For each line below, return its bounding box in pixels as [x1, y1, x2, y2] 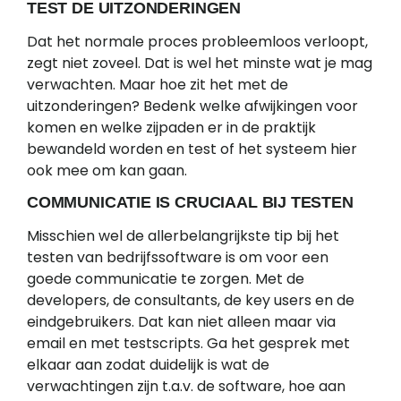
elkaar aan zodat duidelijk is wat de [27, 354, 269, 376]
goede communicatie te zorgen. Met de [27, 269, 304, 290]
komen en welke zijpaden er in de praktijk [27, 116, 316, 138]
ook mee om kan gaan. [27, 159, 187, 181]
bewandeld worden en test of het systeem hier [27, 138, 357, 159]
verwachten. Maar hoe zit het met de [27, 73, 288, 95]
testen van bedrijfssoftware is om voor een [27, 247, 328, 269]
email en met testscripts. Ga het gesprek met [27, 333, 350, 354]
